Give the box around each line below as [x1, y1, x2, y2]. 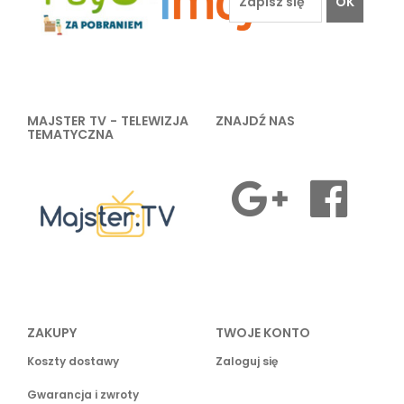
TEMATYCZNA [27, 125, 114, 143]
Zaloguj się [216, 353, 278, 369]
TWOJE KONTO [216, 324, 310, 342]
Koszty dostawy [27, 353, 119, 369]
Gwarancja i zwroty [27, 387, 139, 402]
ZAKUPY [27, 324, 77, 342]
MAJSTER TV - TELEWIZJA [27, 112, 188, 130]
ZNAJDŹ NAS [216, 112, 295, 130]
